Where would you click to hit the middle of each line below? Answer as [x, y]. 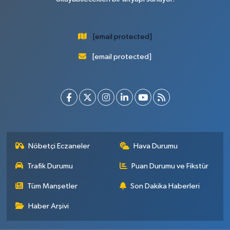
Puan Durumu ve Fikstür [170, 166]
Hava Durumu [156, 146]
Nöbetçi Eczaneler [59, 146]
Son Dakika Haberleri [165, 186]
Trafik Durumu [50, 166]
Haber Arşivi [49, 206]
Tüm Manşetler [53, 186]
